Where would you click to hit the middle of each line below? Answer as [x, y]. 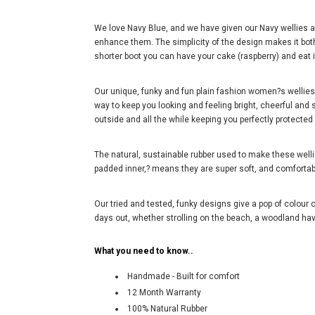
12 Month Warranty [164, 293]
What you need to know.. [144, 251]
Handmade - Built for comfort [184, 277]
